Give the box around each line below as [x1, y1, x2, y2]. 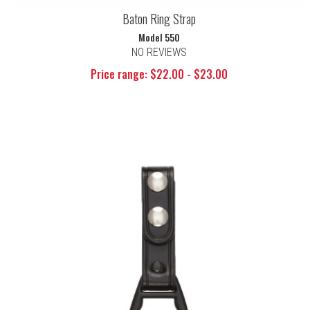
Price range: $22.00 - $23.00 [90, 66, 228, 83]
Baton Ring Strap [122, 10, 196, 28]
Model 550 [138, 30, 180, 45]
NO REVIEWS [131, 46, 187, 60]
